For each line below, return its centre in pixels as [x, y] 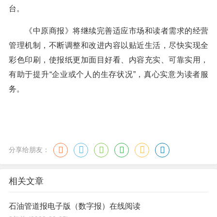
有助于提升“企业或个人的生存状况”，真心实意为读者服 [108, 74]
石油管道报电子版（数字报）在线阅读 [75, 206]
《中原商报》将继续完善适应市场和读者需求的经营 [108, 31]
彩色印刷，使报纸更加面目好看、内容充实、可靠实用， [108, 60]
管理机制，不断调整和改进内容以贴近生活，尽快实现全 [108, 45]
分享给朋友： [29, 149]
